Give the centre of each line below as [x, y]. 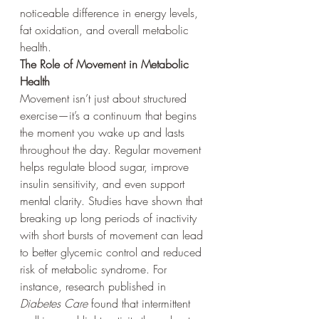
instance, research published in [95, 286]
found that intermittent [141, 303]
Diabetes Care [54, 303]
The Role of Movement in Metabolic [106, 64]
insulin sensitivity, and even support [104, 183]
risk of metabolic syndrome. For [95, 269]
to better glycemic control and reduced [113, 252]
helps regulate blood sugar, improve [106, 166]
